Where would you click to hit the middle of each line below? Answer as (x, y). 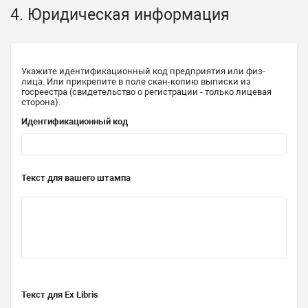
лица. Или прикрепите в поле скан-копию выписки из (136, 81)
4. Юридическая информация (120, 14)
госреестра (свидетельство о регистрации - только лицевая (146, 91)
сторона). (41, 102)
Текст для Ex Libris (60, 294)
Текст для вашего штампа (76, 177)
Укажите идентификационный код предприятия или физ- (143, 71)
